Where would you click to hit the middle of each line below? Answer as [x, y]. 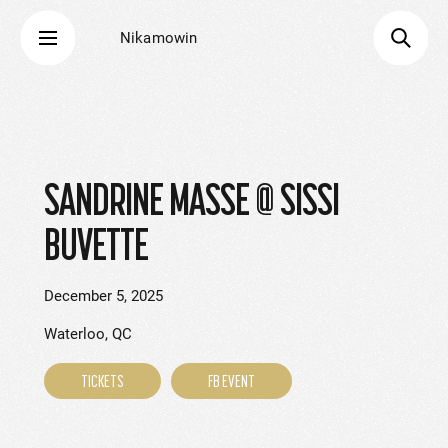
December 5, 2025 [103, 296]
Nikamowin [159, 38]
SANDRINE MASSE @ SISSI [191, 199]
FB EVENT [231, 381]
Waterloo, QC [88, 334]
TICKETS [102, 381]
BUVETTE [96, 244]
